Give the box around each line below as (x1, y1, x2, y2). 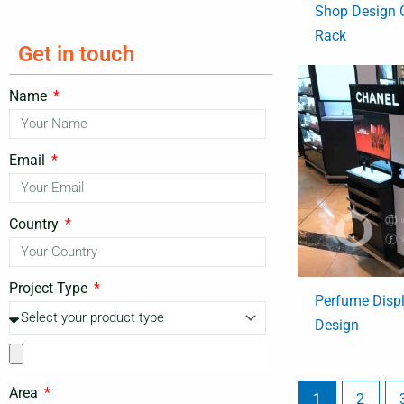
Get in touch (18, 41, 134, 68)
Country (9, 216, 62, 234)
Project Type (9, 280, 91, 298)
